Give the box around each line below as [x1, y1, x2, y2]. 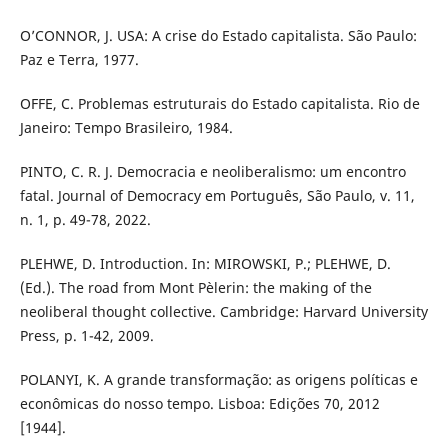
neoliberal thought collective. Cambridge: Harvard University [19, 301, 428, 321]
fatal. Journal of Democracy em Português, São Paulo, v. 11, [19, 185, 415, 205]
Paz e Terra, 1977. [19, 49, 139, 69]
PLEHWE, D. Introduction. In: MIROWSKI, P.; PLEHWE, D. [19, 253, 391, 273]
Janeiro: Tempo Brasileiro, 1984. [19, 117, 233, 137]
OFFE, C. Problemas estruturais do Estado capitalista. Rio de [19, 93, 420, 113]
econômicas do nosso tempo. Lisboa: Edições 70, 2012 [19, 393, 380, 413]
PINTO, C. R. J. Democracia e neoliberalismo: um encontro [19, 161, 406, 181]
